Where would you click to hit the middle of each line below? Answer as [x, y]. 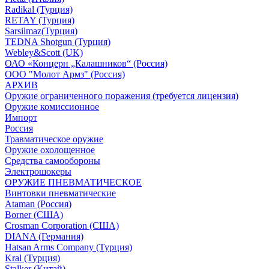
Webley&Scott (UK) [44, 53]
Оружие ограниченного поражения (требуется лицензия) [122, 96]
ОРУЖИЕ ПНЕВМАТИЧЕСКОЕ [73, 182]
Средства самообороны [53, 161]
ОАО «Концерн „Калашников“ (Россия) [86, 63]
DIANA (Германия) [44, 236]
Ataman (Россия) [38, 204]
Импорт [21, 117]
